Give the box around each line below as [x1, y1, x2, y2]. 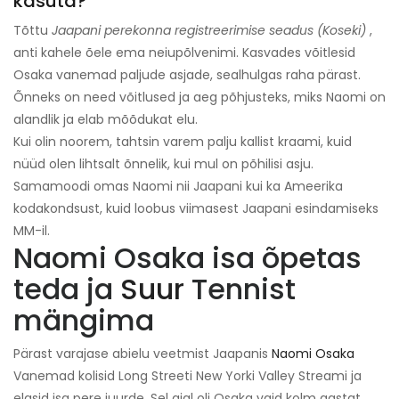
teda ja [13, 269, 120, 310]
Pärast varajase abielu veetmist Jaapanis [13, 345, 272, 363]
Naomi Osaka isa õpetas [13, 238, 362, 279]
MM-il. [13, 222, 50, 240]
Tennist [184, 269, 296, 310]
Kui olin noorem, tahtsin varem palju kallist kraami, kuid [13, 133, 352, 151]
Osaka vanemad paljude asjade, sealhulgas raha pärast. [13, 66, 361, 85]
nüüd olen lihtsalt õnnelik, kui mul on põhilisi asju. [13, 155, 313, 174]
